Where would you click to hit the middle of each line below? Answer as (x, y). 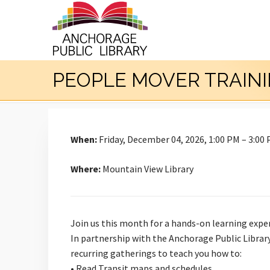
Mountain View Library (147, 169)
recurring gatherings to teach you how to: (156, 253)
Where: (86, 169)
